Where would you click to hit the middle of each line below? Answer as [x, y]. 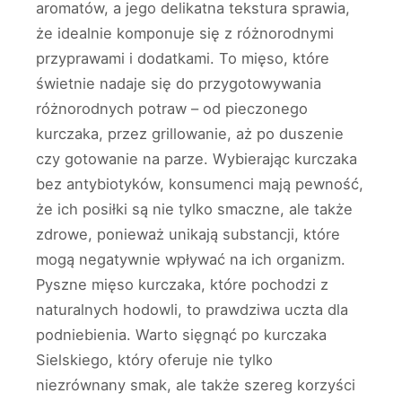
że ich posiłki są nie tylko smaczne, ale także [194, 209]
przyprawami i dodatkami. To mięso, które [183, 58]
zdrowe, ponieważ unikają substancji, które [188, 234]
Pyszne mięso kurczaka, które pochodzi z [182, 284]
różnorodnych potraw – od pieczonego [172, 108]
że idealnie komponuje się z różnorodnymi [185, 33]
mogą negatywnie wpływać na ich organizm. [191, 259]
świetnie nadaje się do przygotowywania [179, 83]
